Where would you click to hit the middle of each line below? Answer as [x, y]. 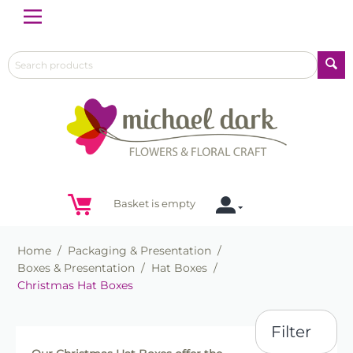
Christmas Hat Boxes [75, 286]
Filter [292, 332]
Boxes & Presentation [76, 268]
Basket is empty [154, 204]
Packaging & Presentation [139, 251]
